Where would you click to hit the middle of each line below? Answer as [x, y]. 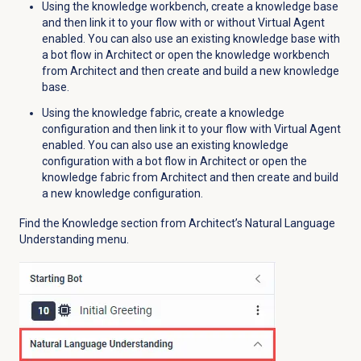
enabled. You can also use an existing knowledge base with [191, 39]
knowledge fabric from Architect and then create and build [190, 178]
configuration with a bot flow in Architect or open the [174, 162]
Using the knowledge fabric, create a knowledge [163, 113]
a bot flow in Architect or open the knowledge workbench [185, 55]
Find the [40, 224]
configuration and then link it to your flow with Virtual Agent [191, 129]
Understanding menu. [74, 240]
